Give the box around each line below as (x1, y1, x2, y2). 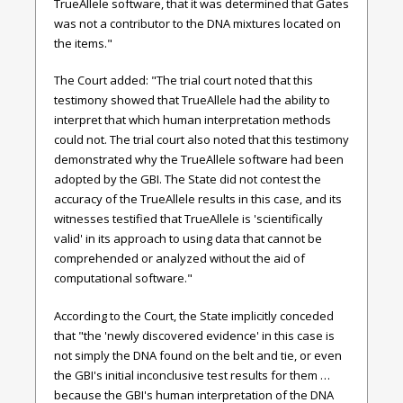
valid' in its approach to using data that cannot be (54, 230, 322, 246)
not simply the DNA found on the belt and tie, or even (54, 346, 342, 363)
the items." (54, 34, 112, 51)
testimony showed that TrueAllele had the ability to (54, 92, 330, 108)
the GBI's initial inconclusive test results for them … (54, 366, 330, 383)
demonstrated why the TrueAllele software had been (54, 151, 344, 167)
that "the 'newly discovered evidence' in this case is (54, 327, 335, 344)
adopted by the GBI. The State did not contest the (54, 171, 321, 187)
